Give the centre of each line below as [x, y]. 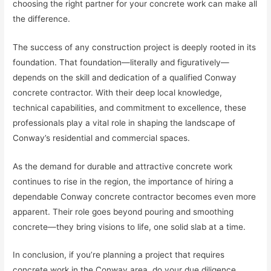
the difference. [42, 18]
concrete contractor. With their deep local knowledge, [118, 92]
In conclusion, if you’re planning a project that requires [119, 255]
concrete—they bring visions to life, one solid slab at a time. [129, 227]
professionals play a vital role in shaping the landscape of [124, 122]
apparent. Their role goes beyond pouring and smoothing [123, 211]
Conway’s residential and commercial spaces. [102, 138]
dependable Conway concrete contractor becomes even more [135, 196]
